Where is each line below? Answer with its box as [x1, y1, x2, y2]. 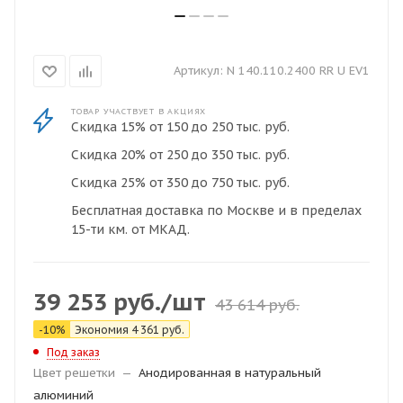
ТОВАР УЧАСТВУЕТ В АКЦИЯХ [71, 106, 207, 116]
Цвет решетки [33, 365, 115, 381]
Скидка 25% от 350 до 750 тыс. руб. [71, 175, 290, 191]
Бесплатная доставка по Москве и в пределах [71, 202, 362, 219]
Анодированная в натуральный [139, 365, 321, 381]
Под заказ [47, 345, 100, 359]
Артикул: [174, 63, 223, 78]
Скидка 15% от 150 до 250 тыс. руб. [71, 119, 290, 135]
